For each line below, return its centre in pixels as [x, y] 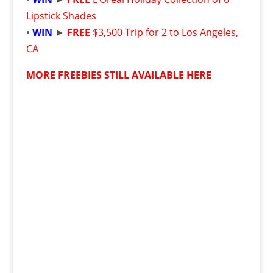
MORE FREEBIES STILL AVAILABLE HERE [119, 75]
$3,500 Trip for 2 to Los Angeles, [165, 32]
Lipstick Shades [61, 16]
